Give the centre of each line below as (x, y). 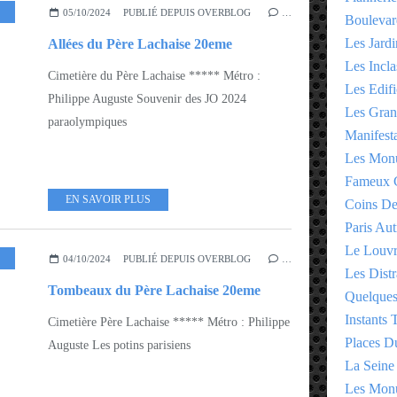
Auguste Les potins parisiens (119, 345)
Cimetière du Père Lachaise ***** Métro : (154, 75)
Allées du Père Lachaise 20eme (140, 43)
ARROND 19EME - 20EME (107, 11)
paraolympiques (87, 121)
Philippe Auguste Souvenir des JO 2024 (147, 98)
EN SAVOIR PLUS (108, 199)
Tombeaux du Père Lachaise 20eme (154, 290)
